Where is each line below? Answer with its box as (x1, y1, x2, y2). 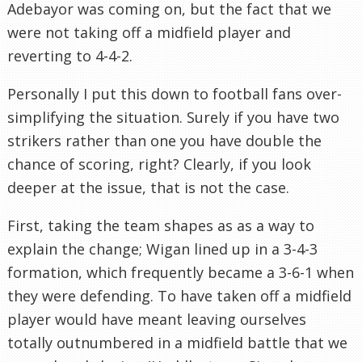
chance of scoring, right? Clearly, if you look (7, 154, 311, 174)
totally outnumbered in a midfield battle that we (7, 332, 347, 352)
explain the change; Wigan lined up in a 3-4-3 (7, 238, 318, 259)
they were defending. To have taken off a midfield (7, 285, 351, 305)
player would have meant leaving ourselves (7, 309, 306, 329)
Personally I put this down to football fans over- (7, 83, 342, 103)
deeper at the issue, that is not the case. (7, 177, 289, 197)
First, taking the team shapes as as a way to (7, 215, 314, 235)
